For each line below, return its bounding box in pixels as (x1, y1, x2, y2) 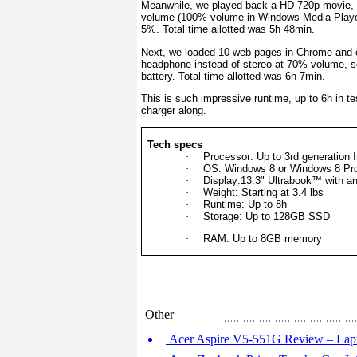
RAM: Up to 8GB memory (203, 232, 323, 245)
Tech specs (147, 138, 203, 151)
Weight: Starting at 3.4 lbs (203, 186, 324, 198)
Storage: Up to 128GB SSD (203, 210, 331, 222)
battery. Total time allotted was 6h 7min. (141, 69, 325, 82)
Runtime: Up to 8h (203, 198, 288, 210)
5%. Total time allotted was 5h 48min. (141, 23, 315, 36)
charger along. (141, 104, 206, 116)
